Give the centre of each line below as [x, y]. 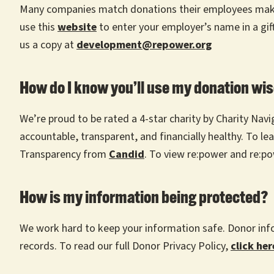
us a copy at [48, 45]
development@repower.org [144, 45]
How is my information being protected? [144, 199]
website [77, 27]
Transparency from [64, 154]
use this [39, 27]
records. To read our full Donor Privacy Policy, [124, 246]
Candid [127, 154]
